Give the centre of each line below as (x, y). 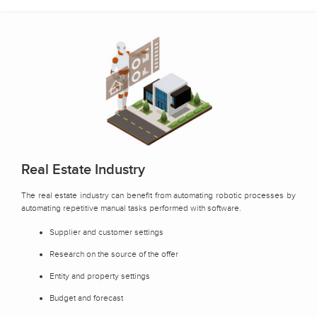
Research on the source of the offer (114, 254)
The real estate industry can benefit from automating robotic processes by (158, 195)
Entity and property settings (100, 276)
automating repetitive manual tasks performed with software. (131, 208)
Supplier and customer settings (106, 232)
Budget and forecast (86, 298)
